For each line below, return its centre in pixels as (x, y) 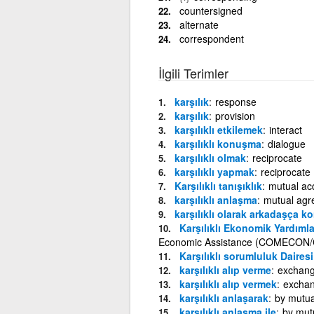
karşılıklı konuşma (218, 143)
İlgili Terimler (193, 73)
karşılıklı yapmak (214, 171)
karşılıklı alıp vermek (228, 284)
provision (235, 115)
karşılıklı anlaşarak (224, 298)
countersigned (211, 10)
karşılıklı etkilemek (218, 129)
